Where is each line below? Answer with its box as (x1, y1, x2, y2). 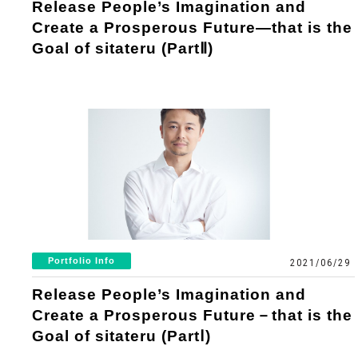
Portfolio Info (48, 255, 116, 265)
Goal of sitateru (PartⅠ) (32, 327, 212, 344)
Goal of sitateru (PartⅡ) (32, 39, 214, 57)
